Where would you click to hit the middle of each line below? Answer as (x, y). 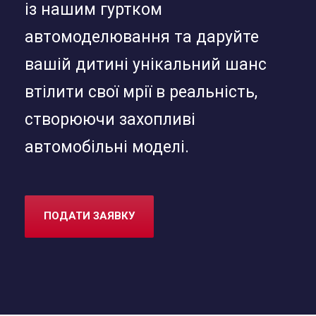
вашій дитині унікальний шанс (146, 65)
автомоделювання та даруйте (142, 37)
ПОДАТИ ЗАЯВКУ (89, 215)
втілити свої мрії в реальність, (141, 92)
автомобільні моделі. (107, 147)
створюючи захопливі (110, 120)
